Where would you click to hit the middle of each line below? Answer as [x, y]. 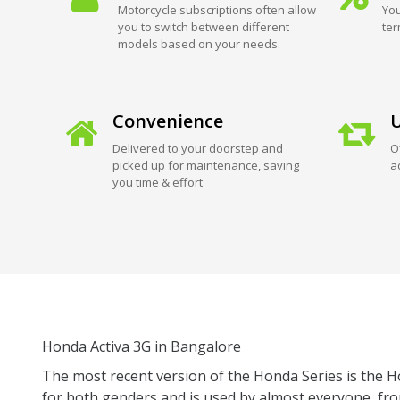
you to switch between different [203, 26]
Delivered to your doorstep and [197, 148]
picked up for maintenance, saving [205, 165]
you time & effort [157, 182]
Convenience [167, 121]
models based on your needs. [199, 43]
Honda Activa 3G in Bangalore [142, 346]
